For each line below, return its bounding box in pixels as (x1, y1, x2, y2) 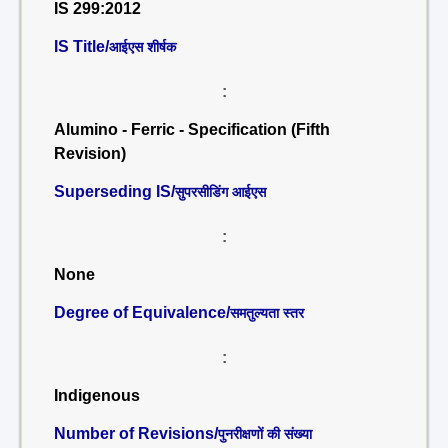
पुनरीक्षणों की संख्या (218, 426, 312, 442)
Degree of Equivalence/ (54, 304, 230, 321)
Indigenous (54, 387, 140, 404)
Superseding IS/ (54, 183, 175, 200)
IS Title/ (54, 38, 109, 55)
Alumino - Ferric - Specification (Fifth (54, 121, 330, 138)
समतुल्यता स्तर (230, 305, 304, 321)
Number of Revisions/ (54, 425, 218, 442)
